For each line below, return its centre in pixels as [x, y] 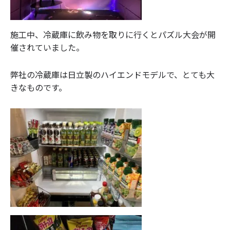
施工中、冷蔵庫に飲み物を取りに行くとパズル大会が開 [113, 35]
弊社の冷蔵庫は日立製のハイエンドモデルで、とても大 [112, 75]
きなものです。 [39, 88]
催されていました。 [47, 47]
